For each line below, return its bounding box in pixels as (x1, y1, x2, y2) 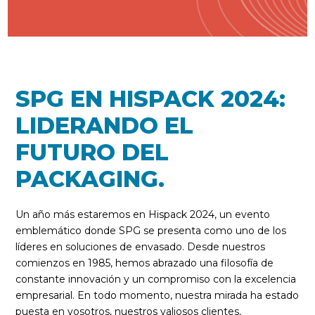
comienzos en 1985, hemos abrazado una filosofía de (15, 257, 274, 269)
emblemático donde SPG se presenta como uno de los (15, 224, 287, 237)
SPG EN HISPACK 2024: (15, 85, 286, 112)
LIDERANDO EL (15, 112, 194, 139)
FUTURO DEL (15, 139, 169, 166)
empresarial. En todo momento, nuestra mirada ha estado (15, 289, 300, 302)
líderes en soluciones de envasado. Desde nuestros (15, 240, 266, 253)
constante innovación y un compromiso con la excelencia (15, 273, 297, 285)
